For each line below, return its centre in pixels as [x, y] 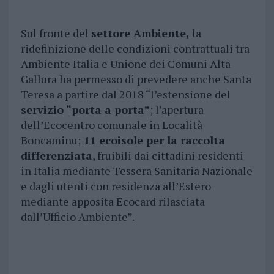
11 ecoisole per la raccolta [153, 140]
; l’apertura [176, 110]
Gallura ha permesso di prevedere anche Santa [136, 79]
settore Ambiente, [140, 33]
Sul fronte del [56, 33]
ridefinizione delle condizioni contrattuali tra [135, 49]
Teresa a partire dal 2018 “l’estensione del [125, 94]
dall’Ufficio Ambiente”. [77, 217]
